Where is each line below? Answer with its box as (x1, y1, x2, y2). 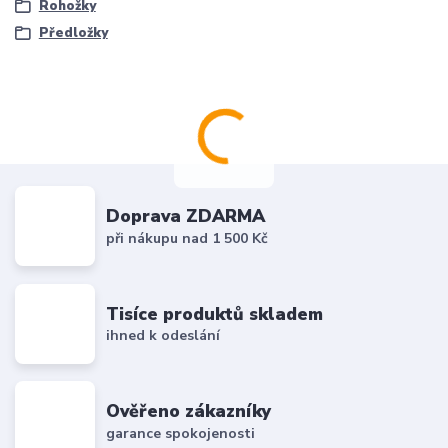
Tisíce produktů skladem (106, 301, 324, 326)
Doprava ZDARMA (106, 204, 266, 229)
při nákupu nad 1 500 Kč (106, 228, 269, 248)
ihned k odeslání (106, 326, 221, 346)
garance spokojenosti (106, 423, 256, 443)
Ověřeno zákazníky (106, 399, 272, 424)
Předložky (38, 24, 108, 43)
